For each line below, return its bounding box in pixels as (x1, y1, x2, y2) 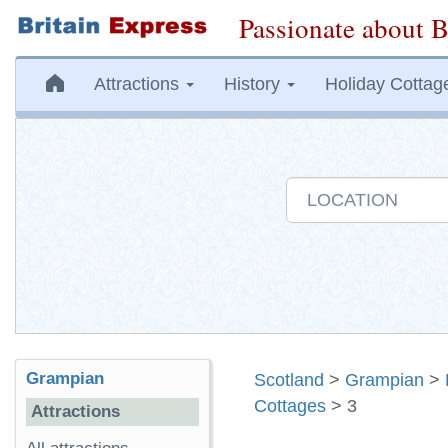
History (224, 74, 285, 94)
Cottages (254, 396, 326, 416)
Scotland (254, 370, 324, 390)
